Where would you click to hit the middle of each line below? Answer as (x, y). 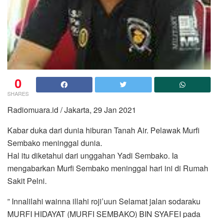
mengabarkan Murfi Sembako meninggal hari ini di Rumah (108, 168)
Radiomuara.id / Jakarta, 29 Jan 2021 (72, 110)
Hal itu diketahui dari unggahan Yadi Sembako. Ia (93, 156)
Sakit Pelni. (27, 181)
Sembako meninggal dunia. (55, 143)
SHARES (18, 94)
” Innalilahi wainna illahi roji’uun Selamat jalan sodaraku (104, 201)
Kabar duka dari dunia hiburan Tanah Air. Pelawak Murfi (103, 130)
